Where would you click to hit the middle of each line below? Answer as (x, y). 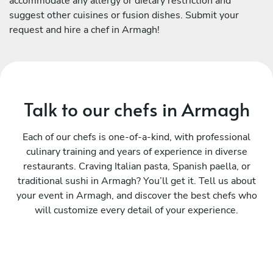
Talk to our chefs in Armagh (136, 108)
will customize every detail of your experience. (136, 210)
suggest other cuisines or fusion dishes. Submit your (124, 15)
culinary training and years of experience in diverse (136, 151)
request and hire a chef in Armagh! (84, 30)
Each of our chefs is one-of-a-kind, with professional (136, 137)
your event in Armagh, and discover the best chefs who (136, 195)
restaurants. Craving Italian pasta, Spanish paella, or (136, 166)
